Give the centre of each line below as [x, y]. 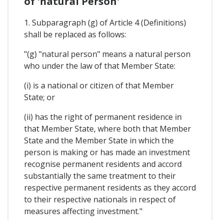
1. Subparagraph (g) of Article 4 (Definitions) [105, 23]
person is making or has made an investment [107, 152]
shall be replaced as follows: [75, 35]
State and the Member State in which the [99, 141]
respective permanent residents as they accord [110, 188]
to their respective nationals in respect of [100, 200]
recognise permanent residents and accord [103, 164]
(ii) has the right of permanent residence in [103, 117]
